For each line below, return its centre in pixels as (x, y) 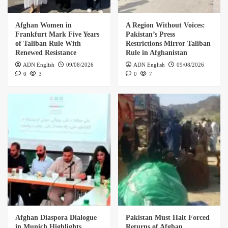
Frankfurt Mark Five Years (57, 34)
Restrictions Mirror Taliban (168, 43)
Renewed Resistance (46, 52)
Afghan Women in (44, 25)
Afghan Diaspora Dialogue (56, 217)
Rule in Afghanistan (156, 52)
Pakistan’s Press (150, 34)
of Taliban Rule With (48, 43)
